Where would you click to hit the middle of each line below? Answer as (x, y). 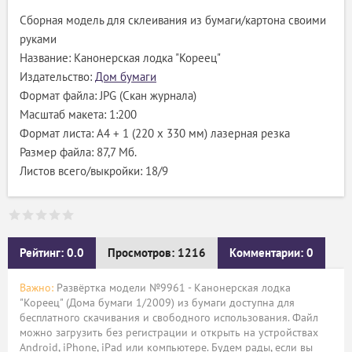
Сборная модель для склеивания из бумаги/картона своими (173, 21)
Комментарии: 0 (271, 253)
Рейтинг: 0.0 (52, 253)
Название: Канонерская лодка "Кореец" (120, 59)
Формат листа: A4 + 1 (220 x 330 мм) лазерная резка (155, 134)
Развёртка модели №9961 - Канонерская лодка (172, 288)
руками (38, 40)
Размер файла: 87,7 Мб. (78, 153)
